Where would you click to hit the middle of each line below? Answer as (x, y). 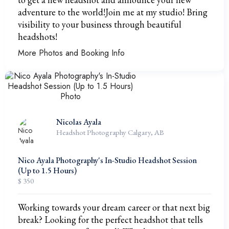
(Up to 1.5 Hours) (47, 170)
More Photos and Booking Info (71, 53)
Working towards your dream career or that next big (114, 207)
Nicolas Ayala (79, 122)
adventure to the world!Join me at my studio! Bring (113, 12)
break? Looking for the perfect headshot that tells (110, 220)
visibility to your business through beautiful (100, 24)
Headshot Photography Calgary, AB (110, 132)
